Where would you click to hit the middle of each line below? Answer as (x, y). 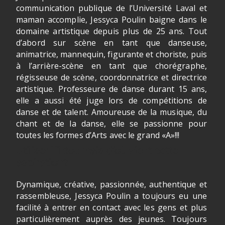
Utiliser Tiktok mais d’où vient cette (97, 151)
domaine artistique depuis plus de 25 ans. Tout (111, 31)
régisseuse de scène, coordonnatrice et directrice (111, 77)
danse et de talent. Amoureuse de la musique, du (111, 112)
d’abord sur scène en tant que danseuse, (111, 43)
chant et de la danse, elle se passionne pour (111, 124)
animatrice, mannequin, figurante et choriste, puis (112, 54)
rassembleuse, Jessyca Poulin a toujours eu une (111, 196)
